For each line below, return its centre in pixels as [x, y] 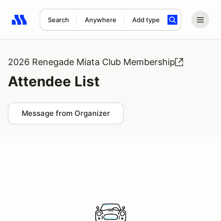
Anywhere [100, 20]
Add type [146, 20]
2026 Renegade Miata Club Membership [92, 62]
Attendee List [54, 81]
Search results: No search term [69, 25]
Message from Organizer [66, 113]
